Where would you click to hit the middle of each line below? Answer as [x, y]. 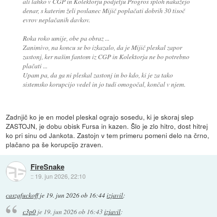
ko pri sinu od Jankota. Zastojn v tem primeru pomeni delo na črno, [108, 135]
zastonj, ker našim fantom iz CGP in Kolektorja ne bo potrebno [106, 57]
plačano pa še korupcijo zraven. [55, 145]
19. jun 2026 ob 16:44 [76, 195]
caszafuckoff [22, 195]
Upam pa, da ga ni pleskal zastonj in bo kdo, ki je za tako [98, 75]
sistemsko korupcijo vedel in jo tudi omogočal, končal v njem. [104, 84]
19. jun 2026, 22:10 [60, 176]
